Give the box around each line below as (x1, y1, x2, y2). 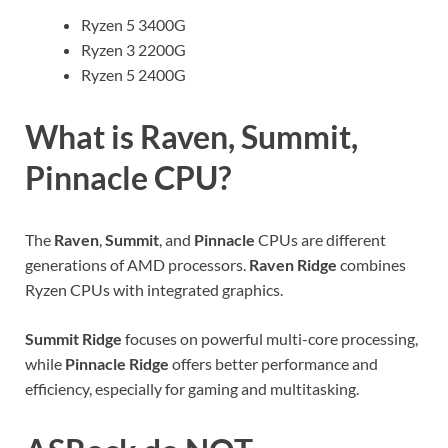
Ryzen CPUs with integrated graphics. (25, 279, 283, 299)
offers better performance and (169, 353, 378, 373)
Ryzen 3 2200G (81, 40, 186, 60)
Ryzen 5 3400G (81, 15, 186, 35)
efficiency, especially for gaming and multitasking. (25, 378, 359, 398)
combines (337, 254, 406, 274)
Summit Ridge (25, 328, 122, 348)
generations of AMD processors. (25, 254, 249, 274)
